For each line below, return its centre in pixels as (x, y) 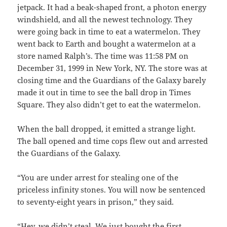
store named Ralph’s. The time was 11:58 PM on (103, 56)
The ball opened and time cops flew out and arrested (113, 141)
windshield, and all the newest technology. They (105, 20)
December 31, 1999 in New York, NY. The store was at (112, 68)
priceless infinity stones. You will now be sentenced (111, 190)
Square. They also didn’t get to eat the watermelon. (109, 105)
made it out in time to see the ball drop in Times (104, 92)
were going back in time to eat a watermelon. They (109, 32)
